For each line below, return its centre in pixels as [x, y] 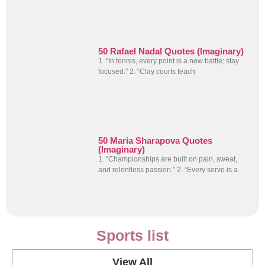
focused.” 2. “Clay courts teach [147, 71]
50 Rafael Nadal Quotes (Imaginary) [171, 51]
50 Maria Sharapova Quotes [156, 140]
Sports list [132, 236]
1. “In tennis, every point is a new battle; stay [169, 61]
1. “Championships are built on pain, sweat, [168, 159]
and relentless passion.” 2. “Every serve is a [168, 169]
